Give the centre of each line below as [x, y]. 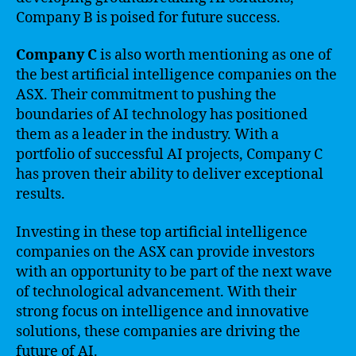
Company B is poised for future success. [148, 17]
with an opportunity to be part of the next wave [174, 272]
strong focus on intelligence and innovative [163, 311]
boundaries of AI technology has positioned [162, 115]
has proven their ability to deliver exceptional [170, 174]
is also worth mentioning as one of [214, 55]
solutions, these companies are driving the [158, 331]
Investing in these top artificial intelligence [162, 232]
